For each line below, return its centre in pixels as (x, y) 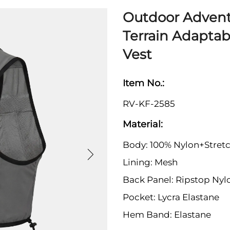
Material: (143, 124)
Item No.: (145, 83)
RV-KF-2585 (149, 104)
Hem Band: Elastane (167, 215)
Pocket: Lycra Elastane (171, 197)
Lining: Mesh (150, 162)
